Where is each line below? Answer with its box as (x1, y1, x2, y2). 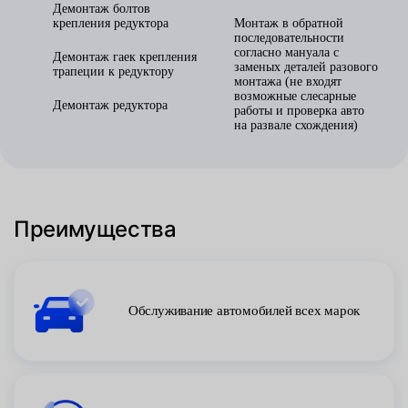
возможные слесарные (234, 89, 356, 103)
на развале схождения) (234, 118, 358, 132)
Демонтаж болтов (53, 2, 150, 15)
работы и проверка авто (234, 104, 364, 117)
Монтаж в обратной (234, 16, 343, 30)
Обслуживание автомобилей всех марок (127, 303, 361, 318)
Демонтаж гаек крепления (53, 50, 197, 64)
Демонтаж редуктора (53, 98, 168, 112)
